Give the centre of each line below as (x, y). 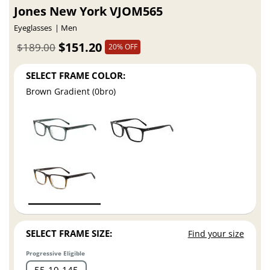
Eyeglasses (33, 28)
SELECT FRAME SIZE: (69, 234)
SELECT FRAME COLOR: (76, 75)
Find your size (216, 234)
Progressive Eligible (56, 253)
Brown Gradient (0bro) (71, 92)
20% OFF (123, 47)
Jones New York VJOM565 (89, 11)
